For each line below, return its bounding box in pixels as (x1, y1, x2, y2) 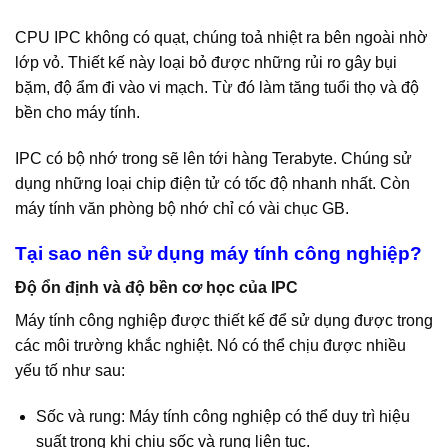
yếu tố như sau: (15, 362, 125, 380)
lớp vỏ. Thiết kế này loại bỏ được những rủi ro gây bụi (15, 54, 397, 72)
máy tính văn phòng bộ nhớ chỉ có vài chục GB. (15, 199, 349, 217)
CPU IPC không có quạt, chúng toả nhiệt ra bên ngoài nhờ (15, 29, 428, 47)
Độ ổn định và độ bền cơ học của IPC (15, 279, 298, 297)
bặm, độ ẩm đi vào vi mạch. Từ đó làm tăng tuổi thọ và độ (15, 79, 419, 97)
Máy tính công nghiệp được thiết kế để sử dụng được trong (15, 312, 433, 330)
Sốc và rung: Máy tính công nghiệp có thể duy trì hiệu (35, 408, 410, 426)
